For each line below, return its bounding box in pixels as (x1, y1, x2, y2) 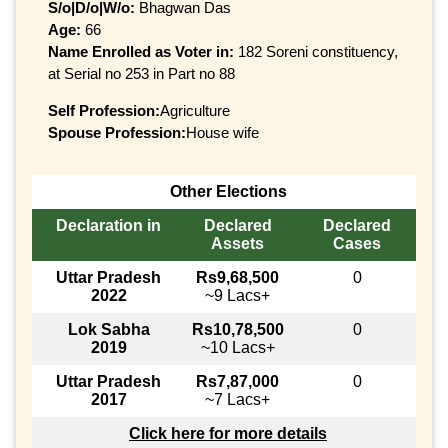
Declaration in (56, 217, 161, 235)
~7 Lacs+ (205, 391, 270, 409)
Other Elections (169, 183, 287, 201)
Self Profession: (48, 102, 160, 120)
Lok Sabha (67, 321, 150, 339)
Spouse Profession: (48, 124, 186, 142)
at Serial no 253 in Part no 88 (48, 65, 235, 83)
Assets (211, 235, 264, 253)
